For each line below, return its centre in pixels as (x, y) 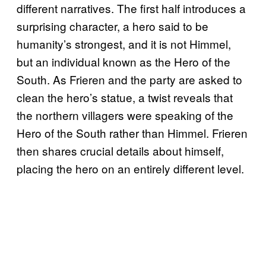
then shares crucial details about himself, (120, 150)
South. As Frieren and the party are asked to (129, 79)
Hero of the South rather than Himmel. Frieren (132, 132)
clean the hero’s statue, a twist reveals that (125, 97)
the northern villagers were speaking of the (125, 115)
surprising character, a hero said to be (113, 26)
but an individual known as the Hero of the (123, 61)
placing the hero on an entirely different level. (130, 168)
